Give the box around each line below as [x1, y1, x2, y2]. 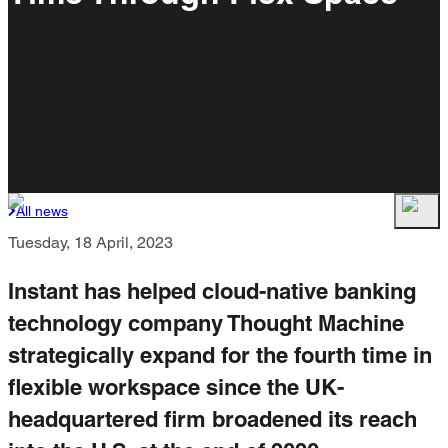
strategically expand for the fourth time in [8, 342, 432, 369]
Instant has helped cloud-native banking [8, 278, 416, 305]
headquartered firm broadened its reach [8, 406, 417, 433]
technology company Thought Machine [8, 310, 404, 337]
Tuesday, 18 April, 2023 [8, 233, 173, 252]
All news [16, 203, 68, 219]
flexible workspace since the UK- [8, 374, 344, 401]
